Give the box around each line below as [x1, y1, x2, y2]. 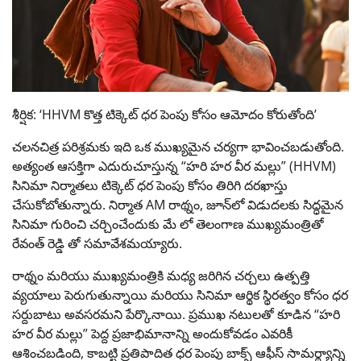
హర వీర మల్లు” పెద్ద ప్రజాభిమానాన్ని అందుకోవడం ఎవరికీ [12, 325, 293, 343]
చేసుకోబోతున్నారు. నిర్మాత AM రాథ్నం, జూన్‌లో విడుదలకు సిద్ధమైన [12, 196, 343, 214]
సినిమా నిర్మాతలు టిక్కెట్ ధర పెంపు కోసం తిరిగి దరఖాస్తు [12, 176, 288, 195]
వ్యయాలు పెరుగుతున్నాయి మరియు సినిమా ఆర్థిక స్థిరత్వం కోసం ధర [12, 286, 348, 305]
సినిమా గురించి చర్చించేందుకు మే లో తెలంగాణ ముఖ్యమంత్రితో [12, 215, 324, 234]
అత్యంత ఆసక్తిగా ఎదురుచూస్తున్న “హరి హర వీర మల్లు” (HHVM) [12, 157, 336, 176]
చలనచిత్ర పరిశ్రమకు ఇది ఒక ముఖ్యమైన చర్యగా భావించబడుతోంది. [12, 138, 344, 156]
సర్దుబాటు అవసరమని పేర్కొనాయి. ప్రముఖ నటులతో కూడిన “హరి [12, 305, 340, 324]
